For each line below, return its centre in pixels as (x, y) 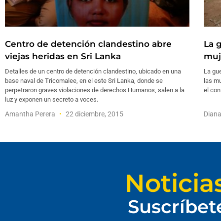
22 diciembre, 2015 (94, 114)
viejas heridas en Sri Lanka (63, 56)
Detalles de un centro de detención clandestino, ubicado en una (93, 72)
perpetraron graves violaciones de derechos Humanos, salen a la (95, 90)
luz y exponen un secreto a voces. (52, 100)
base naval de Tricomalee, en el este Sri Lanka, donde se (84, 81)
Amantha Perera (31, 114)
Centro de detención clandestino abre (88, 44)
